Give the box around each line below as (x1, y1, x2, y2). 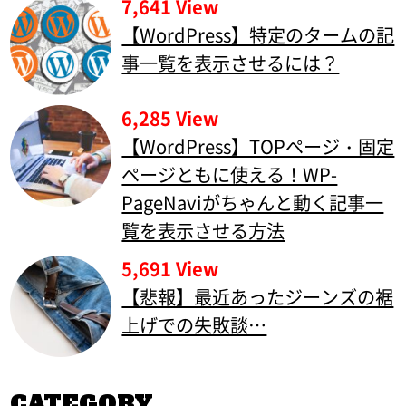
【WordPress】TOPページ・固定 (121, 133, 395, 160)
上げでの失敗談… (121, 311, 267, 338)
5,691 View (121, 255, 219, 282)
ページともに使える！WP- (121, 161, 338, 188)
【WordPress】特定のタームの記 (121, 22, 395, 49)
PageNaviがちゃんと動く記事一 (121, 189, 384, 217)
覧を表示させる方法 (121, 217, 285, 245)
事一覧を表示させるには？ (121, 50, 340, 77)
